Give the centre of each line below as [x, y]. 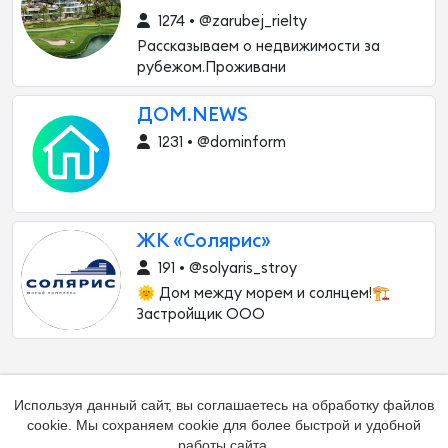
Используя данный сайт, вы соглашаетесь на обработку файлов [224, 405]
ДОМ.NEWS [192, 115]
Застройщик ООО [201, 314]
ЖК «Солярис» [204, 241]
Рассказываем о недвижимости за [258, 46]
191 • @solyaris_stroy [225, 268]
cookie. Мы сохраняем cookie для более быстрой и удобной [224, 425]
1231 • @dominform [220, 142]
